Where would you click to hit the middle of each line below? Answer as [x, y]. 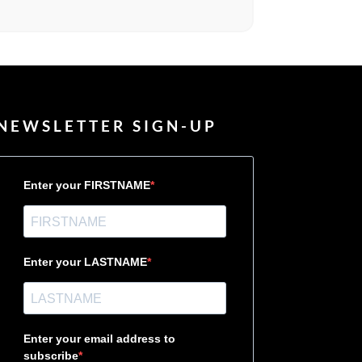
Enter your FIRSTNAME [86, 185]
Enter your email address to [99, 339]
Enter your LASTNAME [85, 262]
